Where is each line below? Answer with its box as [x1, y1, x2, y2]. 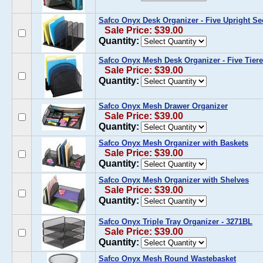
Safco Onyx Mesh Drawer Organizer [99, 102, 228, 110]
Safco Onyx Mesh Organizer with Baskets [99, 139, 248, 147]
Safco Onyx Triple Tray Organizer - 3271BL [99, 217, 252, 226]
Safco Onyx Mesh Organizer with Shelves [99, 176, 249, 184]
